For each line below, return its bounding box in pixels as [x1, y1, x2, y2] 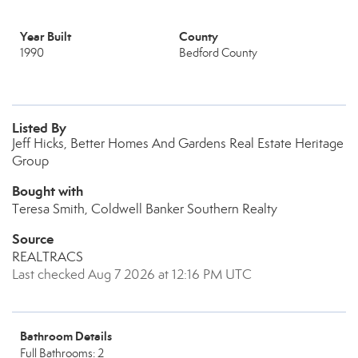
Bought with [12, 182, 83, 200]
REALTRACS [12, 249, 83, 265]
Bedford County [179, 46, 257, 60]
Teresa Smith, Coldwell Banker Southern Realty [12, 201, 277, 217]
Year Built [20, 29, 71, 44]
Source [12, 230, 54, 248]
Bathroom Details [20, 328, 112, 344]
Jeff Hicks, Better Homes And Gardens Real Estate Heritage [12, 135, 344, 152]
